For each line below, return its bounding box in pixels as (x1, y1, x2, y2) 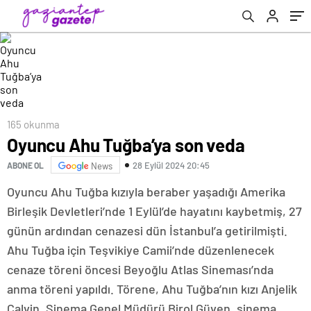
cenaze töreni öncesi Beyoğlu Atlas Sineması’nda (7, 262, 274, 277)
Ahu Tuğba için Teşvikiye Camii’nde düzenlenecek (7, 242, 274, 258)
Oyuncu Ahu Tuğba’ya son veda (7, 134, 245, 155)
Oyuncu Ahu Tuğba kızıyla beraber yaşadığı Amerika (7, 184, 285, 199)
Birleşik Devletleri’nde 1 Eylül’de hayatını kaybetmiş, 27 (7, 203, 302, 219)
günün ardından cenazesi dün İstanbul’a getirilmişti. (7, 223, 287, 238)
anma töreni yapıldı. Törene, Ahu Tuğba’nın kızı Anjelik (7, 281, 297, 296)
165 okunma (7, 118, 60, 131)
